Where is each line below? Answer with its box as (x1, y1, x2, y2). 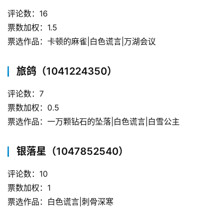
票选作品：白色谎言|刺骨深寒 (7, 196, 113, 207)
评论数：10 (7, 168, 48, 179)
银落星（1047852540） (16, 145, 128, 157)
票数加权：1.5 (7, 22, 57, 32)
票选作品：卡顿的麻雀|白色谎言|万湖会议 (7, 36, 156, 46)
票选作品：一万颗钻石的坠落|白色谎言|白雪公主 (7, 116, 180, 126)
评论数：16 (7, 8, 48, 18)
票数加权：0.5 (7, 102, 59, 112)
